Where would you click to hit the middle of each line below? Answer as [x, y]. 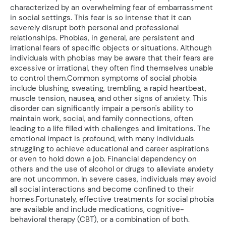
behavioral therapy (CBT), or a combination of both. [100, 220]
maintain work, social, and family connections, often [102, 119]
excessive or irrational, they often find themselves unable [112, 68]
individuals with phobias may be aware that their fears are [112, 58]
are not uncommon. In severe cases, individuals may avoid [113, 179]
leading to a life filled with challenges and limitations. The [110, 129]
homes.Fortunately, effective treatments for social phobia [112, 200]
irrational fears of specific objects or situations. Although [111, 48]
